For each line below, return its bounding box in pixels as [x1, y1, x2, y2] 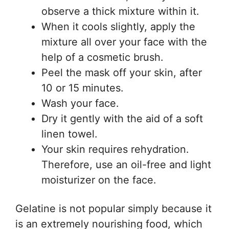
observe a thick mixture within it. [41, 5, 199, 18]
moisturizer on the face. [41, 174, 156, 187]
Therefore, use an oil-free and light [41, 158, 211, 171]
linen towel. [41, 128, 98, 141]
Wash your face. [41, 97, 119, 110]
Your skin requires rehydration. [41, 143, 189, 156]
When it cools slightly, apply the [41, 20, 195, 33]
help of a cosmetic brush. [41, 51, 164, 64]
